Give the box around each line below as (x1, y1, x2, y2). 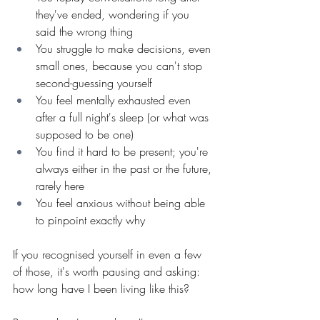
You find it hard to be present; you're (36, 143, 211, 159)
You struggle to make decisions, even (36, 40, 214, 56)
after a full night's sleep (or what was (36, 109, 212, 125)
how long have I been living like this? (13, 280, 189, 296)
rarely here (36, 177, 84, 194)
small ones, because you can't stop (36, 57, 206, 74)
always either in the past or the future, (36, 160, 215, 176)
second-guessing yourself (36, 74, 152, 91)
